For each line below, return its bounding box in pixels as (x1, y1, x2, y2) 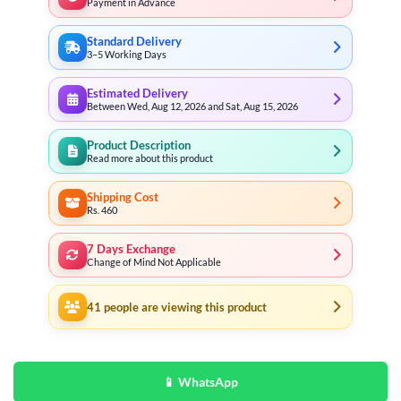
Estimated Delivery (87, 86, 188, 100)
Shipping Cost (87, 190, 158, 204)
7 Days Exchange (87, 242, 175, 256)
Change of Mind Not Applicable (87, 255, 221, 268)
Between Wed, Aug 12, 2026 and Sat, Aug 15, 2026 (87, 99, 298, 112)
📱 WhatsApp (163, 374, 238, 389)
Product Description (87, 138, 191, 152)
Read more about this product (87, 151, 213, 164)
